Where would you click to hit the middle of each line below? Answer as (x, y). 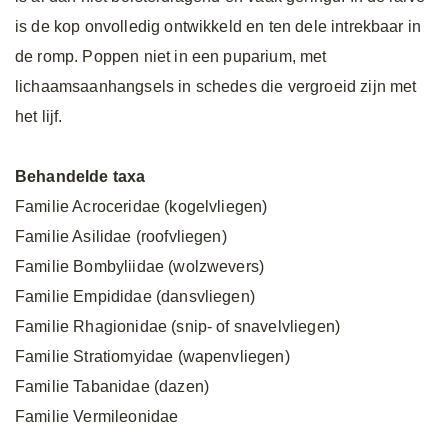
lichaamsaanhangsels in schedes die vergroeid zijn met (216, 86)
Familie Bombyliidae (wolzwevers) (140, 266)
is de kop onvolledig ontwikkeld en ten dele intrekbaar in (218, 26)
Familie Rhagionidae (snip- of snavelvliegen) (178, 326)
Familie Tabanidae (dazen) (112, 386)
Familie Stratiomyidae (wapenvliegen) (152, 356)
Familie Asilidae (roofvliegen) (121, 236)
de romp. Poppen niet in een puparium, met (171, 56)
